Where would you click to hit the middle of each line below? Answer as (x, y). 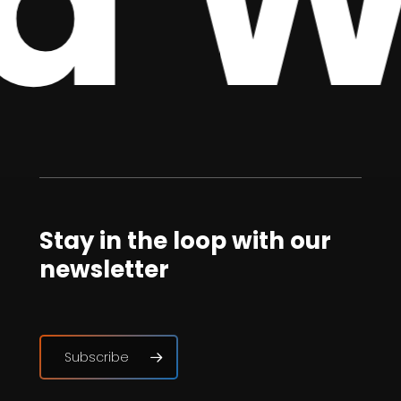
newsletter (104, 270)
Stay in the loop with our (185, 241)
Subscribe (96, 357)
